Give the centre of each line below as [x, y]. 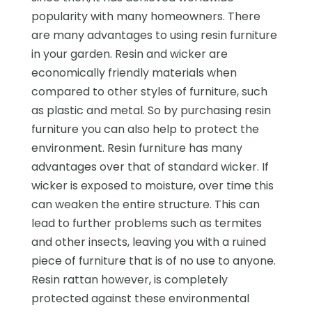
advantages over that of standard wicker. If [150, 166]
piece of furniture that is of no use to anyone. [153, 260]
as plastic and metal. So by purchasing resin [151, 110]
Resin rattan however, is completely [129, 279]
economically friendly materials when [134, 72]
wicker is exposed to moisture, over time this [152, 185]
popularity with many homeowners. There [146, 16]
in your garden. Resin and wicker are [129, 54]
